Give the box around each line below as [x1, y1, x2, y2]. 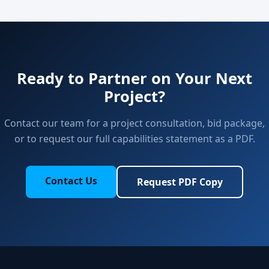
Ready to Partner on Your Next [17, 67, 252, 89]
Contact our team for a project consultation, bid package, [4, 116, 265, 130]
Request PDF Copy [137, 175, 223, 189]
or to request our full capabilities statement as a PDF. [14, 131, 255, 145]
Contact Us [45, 174, 97, 187]
